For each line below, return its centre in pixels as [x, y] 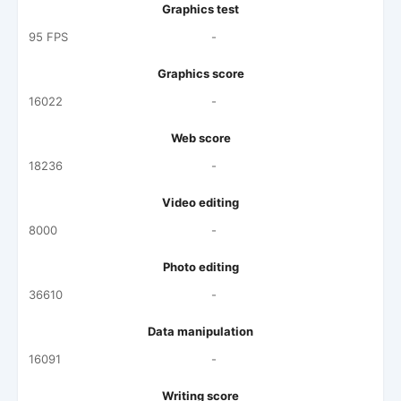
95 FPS [48, 37]
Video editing [200, 202]
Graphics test [200, 9]
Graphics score [200, 73]
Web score [200, 138]
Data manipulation [200, 331]
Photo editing [200, 267]
